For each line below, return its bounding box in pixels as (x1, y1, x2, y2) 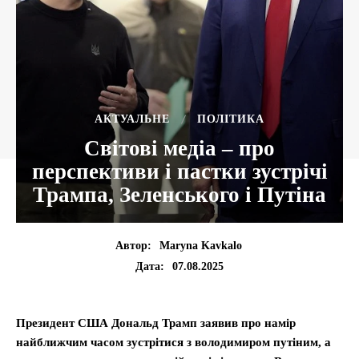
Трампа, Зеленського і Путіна (33, 183, 326, 207)
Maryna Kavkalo (159, 240, 242, 252)
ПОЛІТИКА (197, 113, 264, 125)
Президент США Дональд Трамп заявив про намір (16, 317, 296, 330)
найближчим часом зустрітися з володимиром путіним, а (16, 336, 331, 349)
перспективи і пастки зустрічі (31, 159, 328, 184)
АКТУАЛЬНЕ (95, 113, 170, 125)
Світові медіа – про (84, 136, 275, 160)
